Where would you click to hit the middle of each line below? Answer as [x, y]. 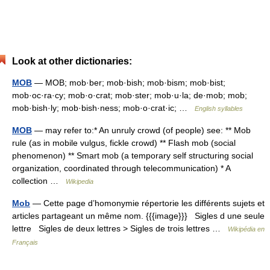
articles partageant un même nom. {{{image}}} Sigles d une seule [138, 216]
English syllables [219, 108]
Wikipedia [80, 181]
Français [25, 242]
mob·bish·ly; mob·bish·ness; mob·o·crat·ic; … [103, 108]
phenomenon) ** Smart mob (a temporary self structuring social [133, 155]
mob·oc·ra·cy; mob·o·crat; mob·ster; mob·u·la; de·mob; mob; [130, 95]
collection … [39, 181]
